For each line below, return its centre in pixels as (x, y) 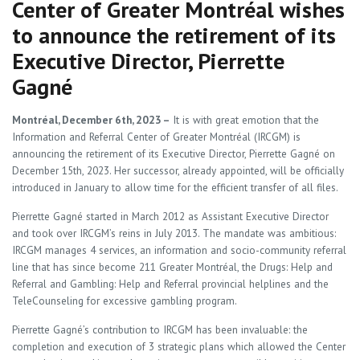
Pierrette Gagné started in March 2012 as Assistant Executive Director (170, 216)
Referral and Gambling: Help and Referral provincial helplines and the (170, 284)
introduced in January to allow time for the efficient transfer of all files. (175, 187)
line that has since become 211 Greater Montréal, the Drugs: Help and (172, 267)
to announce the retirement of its (174, 35)
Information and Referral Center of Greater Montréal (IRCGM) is (156, 137)
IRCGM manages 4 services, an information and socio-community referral (179, 250)
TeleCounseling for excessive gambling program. (125, 301)
